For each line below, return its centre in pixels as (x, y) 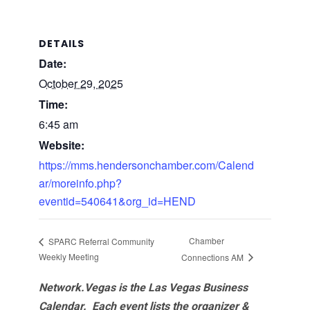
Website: (61, 145)
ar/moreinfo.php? (80, 183)
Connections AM (214, 257)
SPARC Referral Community (100, 241)
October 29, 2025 (81, 84)
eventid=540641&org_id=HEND (117, 201)
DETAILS (61, 44)
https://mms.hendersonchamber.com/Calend (146, 165)
